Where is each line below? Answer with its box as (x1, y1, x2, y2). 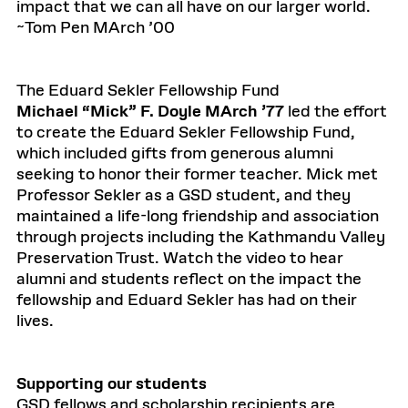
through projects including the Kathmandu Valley (16, 227, 385, 249)
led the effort (284, 101, 387, 123)
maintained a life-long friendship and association (16, 206, 379, 228)
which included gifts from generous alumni (16, 143, 333, 165)
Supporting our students (16, 373, 207, 395)
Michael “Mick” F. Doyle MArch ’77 (16, 101, 284, 123)
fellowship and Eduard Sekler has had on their (16, 290, 357, 311)
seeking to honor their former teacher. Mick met (16, 164, 378, 186)
